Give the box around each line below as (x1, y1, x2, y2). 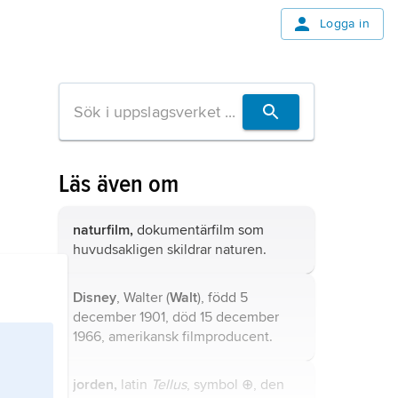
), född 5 (197, 289, 248, 306)
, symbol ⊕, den (187, 376, 284, 394)
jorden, (73, 376, 117, 394)
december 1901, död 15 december (73, 308, 279, 326)
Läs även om (59, 169, 179, 199)
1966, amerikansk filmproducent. (73, 328, 273, 346)
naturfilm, (73, 221, 133, 239)
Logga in (319, 16, 370, 31)
